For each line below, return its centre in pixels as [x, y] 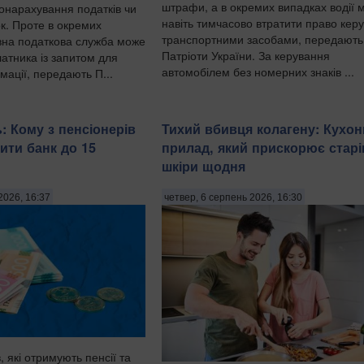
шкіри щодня [204, 167]
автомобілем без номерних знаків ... [258, 71]
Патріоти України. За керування [246, 55]
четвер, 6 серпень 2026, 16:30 [233, 198]
